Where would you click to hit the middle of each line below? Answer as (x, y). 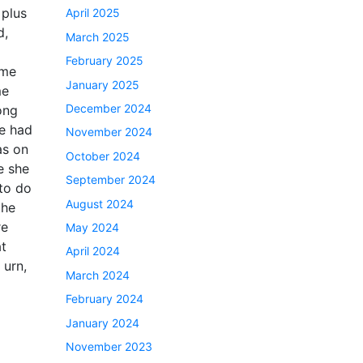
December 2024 (109, 108)
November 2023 (109, 346)
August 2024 (100, 203)
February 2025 (105, 61)
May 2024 (92, 227)
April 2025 (93, 13)
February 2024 (105, 299)
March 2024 (98, 275)
